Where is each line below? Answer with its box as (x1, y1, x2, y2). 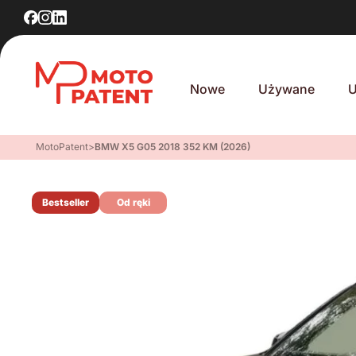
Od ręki (116, 196, 150, 208)
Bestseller (42, 196, 89, 208)
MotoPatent (36, 141, 88, 153)
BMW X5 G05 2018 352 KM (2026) (95, 141, 250, 153)
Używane (258, 81, 315, 97)
